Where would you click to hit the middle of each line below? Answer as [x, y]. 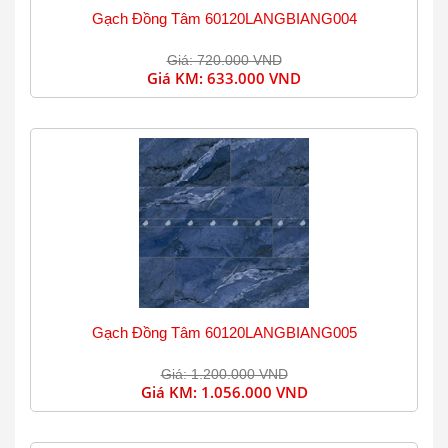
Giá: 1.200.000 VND [224, 374]
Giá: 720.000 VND [224, 60]
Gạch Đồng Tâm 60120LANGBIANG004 [224, 18]
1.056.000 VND [254, 392]
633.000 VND [254, 78]
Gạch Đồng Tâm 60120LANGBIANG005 [224, 332]
